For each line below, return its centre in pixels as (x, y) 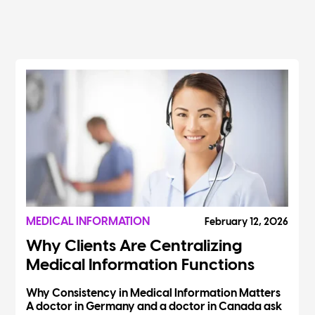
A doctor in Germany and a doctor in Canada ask (154, 307)
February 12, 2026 (247, 222)
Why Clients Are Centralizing (134, 246)
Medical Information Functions (141, 265)
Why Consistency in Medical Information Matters (154, 293)
